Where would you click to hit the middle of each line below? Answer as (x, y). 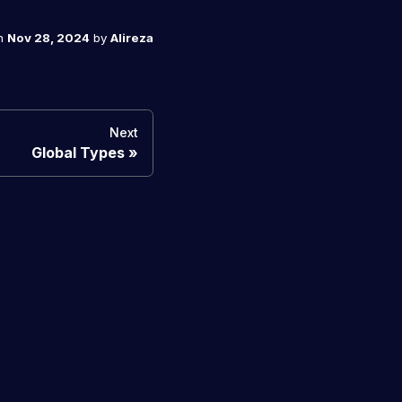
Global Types (78, 152)
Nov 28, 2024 (48, 37)
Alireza (132, 37)
